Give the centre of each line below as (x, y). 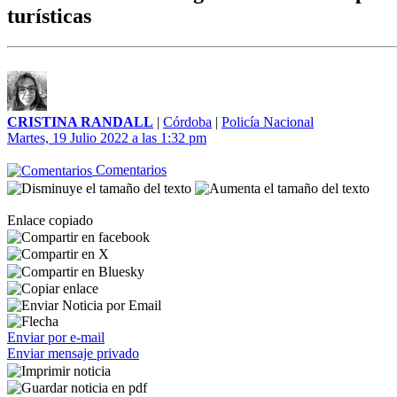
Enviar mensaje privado (73, 354)
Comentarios (129, 170)
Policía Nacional (268, 122)
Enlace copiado (50, 220)
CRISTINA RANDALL (80, 122)
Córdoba (187, 122)
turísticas (49, 16)
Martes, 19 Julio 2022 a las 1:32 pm (107, 138)
